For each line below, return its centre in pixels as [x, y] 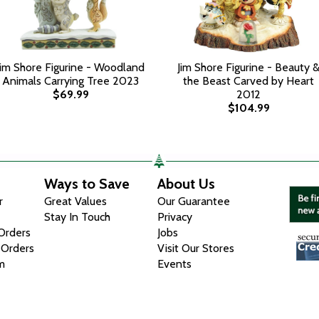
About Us [187, 184]
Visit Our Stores [196, 248]
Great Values [76, 201]
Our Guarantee [194, 201]
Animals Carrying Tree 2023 [70, 81]
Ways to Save [87, 184]
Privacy [175, 217]
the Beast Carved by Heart [249, 81]
